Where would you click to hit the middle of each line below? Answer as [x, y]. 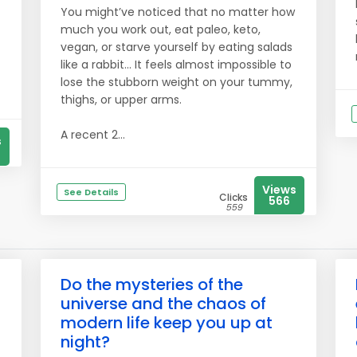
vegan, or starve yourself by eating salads [177, 47]
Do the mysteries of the [152, 284]
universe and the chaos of [163, 304]
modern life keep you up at [167, 323]
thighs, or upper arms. [121, 100]
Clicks [233, 197]
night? [85, 342]
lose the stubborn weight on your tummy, [177, 82]
